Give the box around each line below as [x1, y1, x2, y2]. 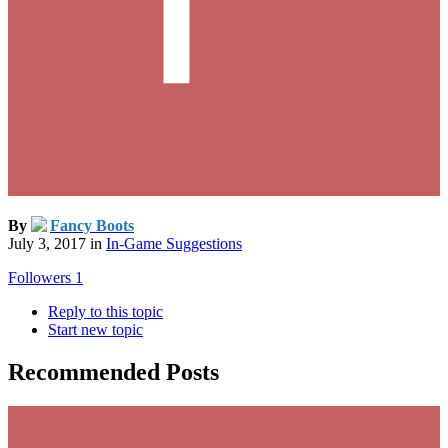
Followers [8, 269, 71, 287]
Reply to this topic [48, 303, 163, 321]
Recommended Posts [8, 359, 219, 386]
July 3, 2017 [8, 235, 86, 253]
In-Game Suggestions [106, 235, 242, 253]
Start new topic [48, 321, 143, 339]
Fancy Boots [50, 217, 134, 235]
